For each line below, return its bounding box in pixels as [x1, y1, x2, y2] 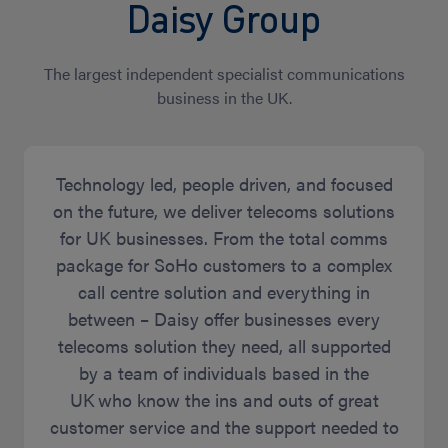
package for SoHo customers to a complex [56, 251, 392, 277]
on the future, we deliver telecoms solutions [53, 197, 395, 223]
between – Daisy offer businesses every [68, 305, 380, 331]
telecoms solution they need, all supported [57, 332, 391, 358]
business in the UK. [156, 85, 292, 109]
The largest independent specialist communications [43, 61, 405, 85]
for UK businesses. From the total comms [60, 224, 388, 250]
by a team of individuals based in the [79, 359, 369, 385]
